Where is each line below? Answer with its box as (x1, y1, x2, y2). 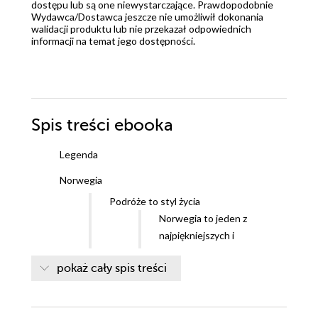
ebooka (114, 116, 173, 136)
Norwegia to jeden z (159, 212, 247, 225)
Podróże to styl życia (109, 195, 200, 208)
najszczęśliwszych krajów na (159, 246, 280, 259)
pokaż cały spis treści (57, 262, 167, 275)
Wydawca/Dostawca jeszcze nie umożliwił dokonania (31, 11, 263, 23)
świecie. (159, 263, 194, 276)
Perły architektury (159, 297, 240, 310)
